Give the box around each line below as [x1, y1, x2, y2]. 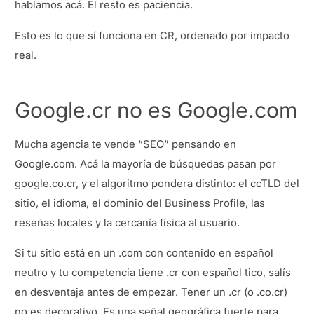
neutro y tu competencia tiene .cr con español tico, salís [15, 266, 291, 280]
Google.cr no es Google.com [15, 97, 297, 123]
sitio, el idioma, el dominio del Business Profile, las [15, 196, 265, 210]
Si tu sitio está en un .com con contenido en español [15, 247, 273, 260]
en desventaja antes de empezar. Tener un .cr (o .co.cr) [15, 286, 287, 299]
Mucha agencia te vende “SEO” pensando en [15, 137, 236, 151]
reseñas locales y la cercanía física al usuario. [15, 216, 240, 229]
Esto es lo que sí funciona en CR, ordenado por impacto [15, 29, 289, 42]
